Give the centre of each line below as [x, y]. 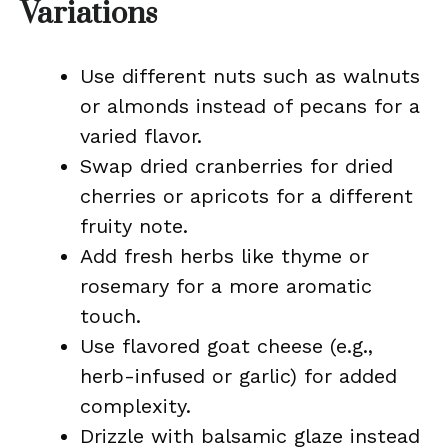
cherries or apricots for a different [246, 196]
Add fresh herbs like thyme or [224, 256]
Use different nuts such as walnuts [250, 76]
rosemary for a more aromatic [226, 286]
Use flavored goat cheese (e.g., [226, 346]
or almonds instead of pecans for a [250, 106]
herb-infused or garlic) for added [238, 376]
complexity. [135, 406]
